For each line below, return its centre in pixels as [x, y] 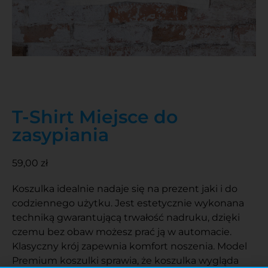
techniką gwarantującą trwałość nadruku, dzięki [126, 218]
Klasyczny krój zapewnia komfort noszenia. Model [130, 246]
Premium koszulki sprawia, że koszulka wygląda [125, 261]
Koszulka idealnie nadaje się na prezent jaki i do [125, 189]
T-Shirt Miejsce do [95, 117]
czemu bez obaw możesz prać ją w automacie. [122, 232]
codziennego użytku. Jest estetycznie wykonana [128, 203]
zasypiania [60, 135]
